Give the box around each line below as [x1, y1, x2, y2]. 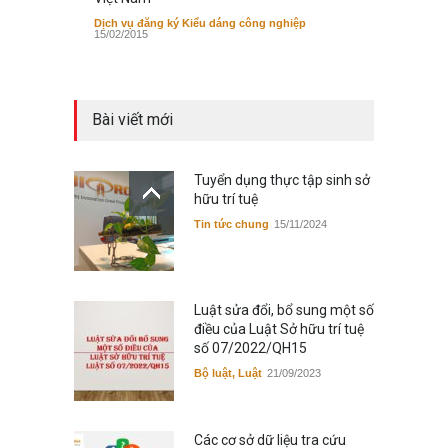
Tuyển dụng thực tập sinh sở [194, 171, 370, 188]
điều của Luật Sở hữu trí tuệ [194, 320, 364, 337]
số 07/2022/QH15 [194, 339, 307, 356]
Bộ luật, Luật [194, 366, 262, 379]
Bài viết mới [92, 109, 173, 129]
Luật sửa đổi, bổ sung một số [194, 301, 374, 318]
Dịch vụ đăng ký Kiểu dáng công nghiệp [94, 16, 306, 29]
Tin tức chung [194, 217, 269, 230]
